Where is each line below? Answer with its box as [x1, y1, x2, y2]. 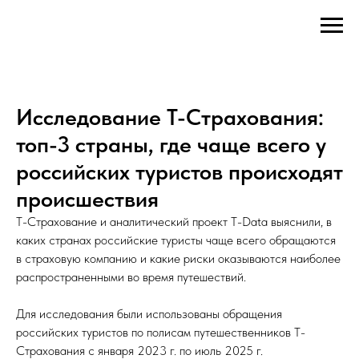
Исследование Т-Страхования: [16, 103, 324, 131]
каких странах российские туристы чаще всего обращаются [16, 232, 336, 248]
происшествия [16, 185, 159, 212]
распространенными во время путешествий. [16, 269, 246, 284]
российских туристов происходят [16, 158, 343, 185]
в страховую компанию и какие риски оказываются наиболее [16, 251, 341, 266]
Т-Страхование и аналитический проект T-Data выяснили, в [16, 214, 332, 229]
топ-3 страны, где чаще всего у [16, 131, 326, 158]
